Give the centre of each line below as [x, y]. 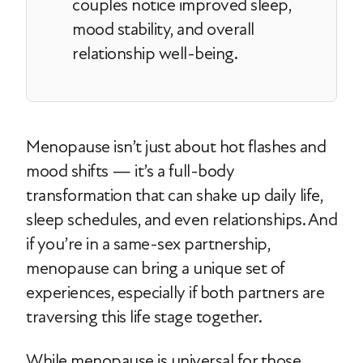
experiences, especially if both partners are [175, 293]
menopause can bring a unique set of [155, 268]
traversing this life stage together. [144, 317]
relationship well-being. [155, 53]
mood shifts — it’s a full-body [130, 171]
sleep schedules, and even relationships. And [181, 220]
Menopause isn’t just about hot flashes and [176, 147]
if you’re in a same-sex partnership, [148, 244]
